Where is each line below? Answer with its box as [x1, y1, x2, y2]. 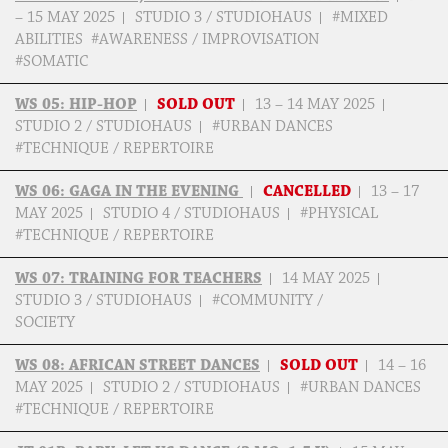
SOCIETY [15, 313, 79, 333]
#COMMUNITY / [212, 291, 323, 311]
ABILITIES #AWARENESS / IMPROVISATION [15, 30, 323, 50]
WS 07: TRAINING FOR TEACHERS [15, 269, 262, 289]
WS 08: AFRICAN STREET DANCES [15, 356, 260, 376]
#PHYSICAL [300, 204, 382, 224]
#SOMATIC [15, 52, 92, 72]
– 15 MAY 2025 [15, 8, 115, 28]
